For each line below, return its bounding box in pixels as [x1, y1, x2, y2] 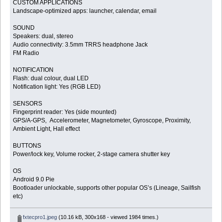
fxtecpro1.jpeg [21, 214, 57, 220]
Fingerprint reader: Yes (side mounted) [13, 109, 117, 116]
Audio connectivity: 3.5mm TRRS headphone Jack [13, 41, 148, 49]
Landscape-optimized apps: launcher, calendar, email [13, 7, 157, 15]
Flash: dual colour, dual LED [13, 75, 89, 82]
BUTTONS [13, 142, 42, 150]
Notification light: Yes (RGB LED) [13, 83, 101, 91]
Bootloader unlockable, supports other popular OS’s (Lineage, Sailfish [13, 184, 201, 192]
